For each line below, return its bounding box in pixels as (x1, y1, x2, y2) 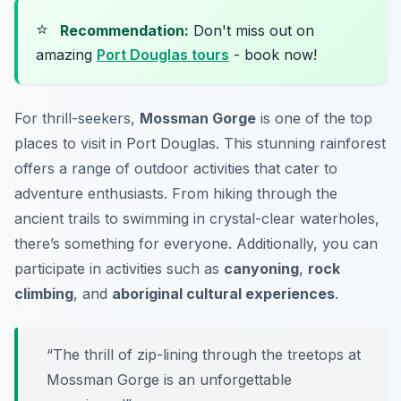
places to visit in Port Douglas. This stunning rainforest (14, 133, 386, 152)
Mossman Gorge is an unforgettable (47, 370, 292, 388)
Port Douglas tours (97, 45, 229, 64)
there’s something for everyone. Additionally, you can (14, 234, 378, 252)
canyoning (224, 259, 299, 277)
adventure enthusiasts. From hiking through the (14, 183, 337, 202)
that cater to (250, 158, 337, 177)
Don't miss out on (189, 21, 314, 39)
